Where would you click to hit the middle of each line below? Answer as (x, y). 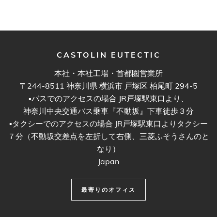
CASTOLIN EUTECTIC (108, 54)
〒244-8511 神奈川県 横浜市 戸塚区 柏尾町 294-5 (108, 85)
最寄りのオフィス (108, 189)
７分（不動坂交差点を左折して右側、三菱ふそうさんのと (108, 136)
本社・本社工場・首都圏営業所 (108, 73)
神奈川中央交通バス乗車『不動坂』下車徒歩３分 (108, 111)
